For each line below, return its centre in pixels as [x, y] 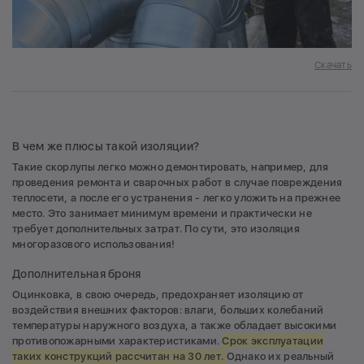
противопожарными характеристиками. [117, 340]
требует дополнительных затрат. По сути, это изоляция [156, 229]
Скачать [333, 65]
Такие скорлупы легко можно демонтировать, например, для [170, 167]
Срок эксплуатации [273, 340]
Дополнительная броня [77, 273]
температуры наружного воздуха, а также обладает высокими [175, 325]
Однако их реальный [280, 356]
